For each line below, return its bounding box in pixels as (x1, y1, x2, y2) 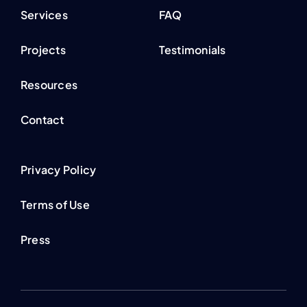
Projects (20, 42, 66, 58)
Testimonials (158, 42, 226, 58)
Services (20, 8, 68, 23)
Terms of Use (20, 197, 90, 212)
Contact (20, 112, 64, 127)
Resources (20, 77, 78, 93)
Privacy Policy (20, 162, 97, 177)
